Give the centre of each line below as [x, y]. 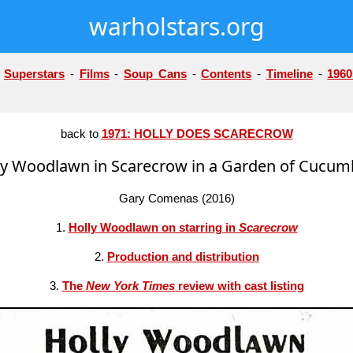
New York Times [130, 286]
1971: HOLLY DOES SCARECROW [197, 134]
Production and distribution [183, 256]
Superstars [34, 74]
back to [81, 134]
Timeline [289, 74]
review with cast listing [239, 286]
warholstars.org [176, 26]
